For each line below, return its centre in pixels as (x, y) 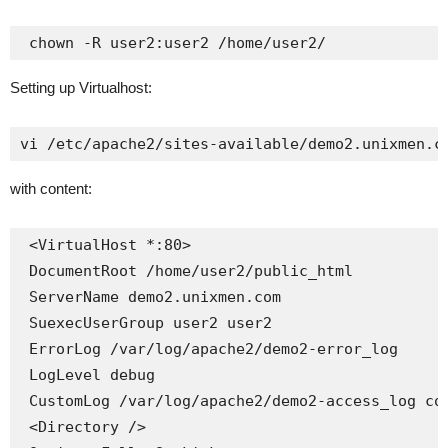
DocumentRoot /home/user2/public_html (186, 271)
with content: (51, 188)
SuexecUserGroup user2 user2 (146, 323)
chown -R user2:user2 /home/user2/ (173, 43)
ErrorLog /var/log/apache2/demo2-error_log (209, 349)
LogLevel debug (87, 375)
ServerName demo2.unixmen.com (150, 297)
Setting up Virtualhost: (81, 87)
